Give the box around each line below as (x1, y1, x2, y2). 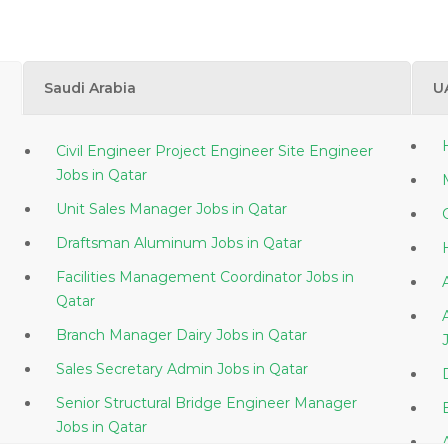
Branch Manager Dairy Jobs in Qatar (251, 326, 307, 344)
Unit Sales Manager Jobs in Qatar (231, 200, 287, 218)
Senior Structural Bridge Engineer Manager (55, 394, 357, 412)
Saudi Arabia (44, 79, 137, 97)
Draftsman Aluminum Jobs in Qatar (246, 234, 302, 252)
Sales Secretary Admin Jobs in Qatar (252, 360, 308, 378)
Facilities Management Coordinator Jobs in (55, 268, 342, 286)
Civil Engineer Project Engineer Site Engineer (55, 142, 373, 160)
